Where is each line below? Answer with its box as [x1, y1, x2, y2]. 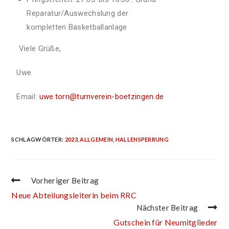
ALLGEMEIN [80, 136, 113, 143]
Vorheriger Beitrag [31, 176, 99, 185]
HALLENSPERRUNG [115, 136, 169, 143]
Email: [16, 92, 39, 101]
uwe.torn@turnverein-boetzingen [39, 92, 154, 101]
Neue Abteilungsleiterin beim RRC [11, 190, 137, 200]
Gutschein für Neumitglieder [113, 217, 218, 227]
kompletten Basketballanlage [27, 22, 127, 32]
